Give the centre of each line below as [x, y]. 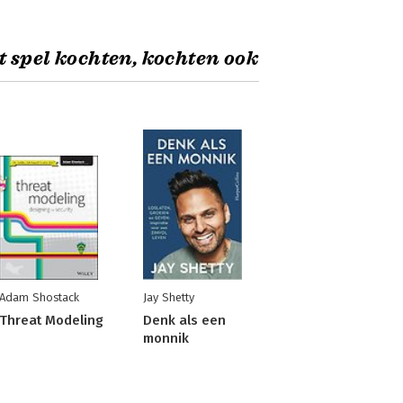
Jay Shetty [168, 297]
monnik [166, 338]
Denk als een [184, 320]
